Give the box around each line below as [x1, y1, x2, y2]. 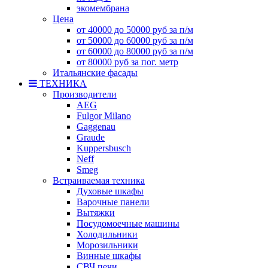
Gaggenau [77, 121, 115, 132]
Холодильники [77, 229, 138, 239]
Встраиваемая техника [53, 175, 145, 185]
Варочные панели [77, 196, 150, 207]
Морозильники [77, 239, 138, 250]
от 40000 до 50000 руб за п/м [77, 24, 193, 35]
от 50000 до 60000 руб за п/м [77, 35, 193, 45]
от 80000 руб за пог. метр [77, 56, 178, 67]
